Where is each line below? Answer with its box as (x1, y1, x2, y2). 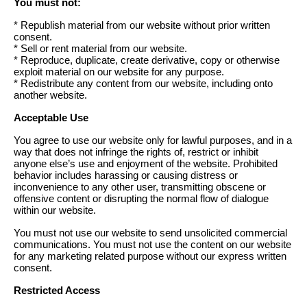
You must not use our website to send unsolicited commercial (14, 227, 287, 238)
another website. (14, 89, 87, 101)
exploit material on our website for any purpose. (14, 66, 224, 77)
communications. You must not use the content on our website (14, 238, 291, 250)
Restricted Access (14, 284, 100, 296)
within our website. (14, 204, 96, 216)
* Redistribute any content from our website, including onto (14, 77, 273, 89)
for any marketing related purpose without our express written (14, 250, 286, 262)
